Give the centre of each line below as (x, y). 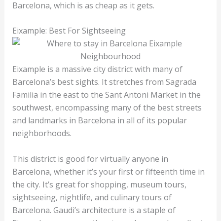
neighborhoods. (43, 133)
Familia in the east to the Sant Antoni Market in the (106, 95)
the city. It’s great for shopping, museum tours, (99, 184)
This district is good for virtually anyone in (90, 159)
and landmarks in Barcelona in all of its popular (99, 121)
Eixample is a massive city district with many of (97, 69)
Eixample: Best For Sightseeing (70, 31)
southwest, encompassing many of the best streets (107, 108)
